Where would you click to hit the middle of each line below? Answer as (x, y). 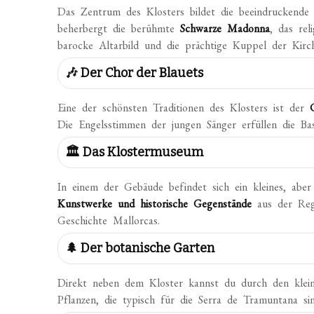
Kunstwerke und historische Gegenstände (155, 204)
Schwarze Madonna (225, 28)
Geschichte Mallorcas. (109, 220)
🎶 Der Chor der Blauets (135, 73)
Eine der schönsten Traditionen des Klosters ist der (184, 108)
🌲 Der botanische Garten (140, 248)
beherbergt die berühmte (119, 28)
